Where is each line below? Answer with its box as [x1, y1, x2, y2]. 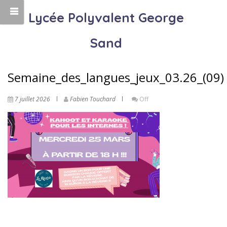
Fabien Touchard [70, 95, 116, 103]
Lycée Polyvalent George [28, 10, 184, 25]
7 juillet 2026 [15, 95, 50, 103]
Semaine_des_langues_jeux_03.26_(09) [8, 69, 224, 86]
